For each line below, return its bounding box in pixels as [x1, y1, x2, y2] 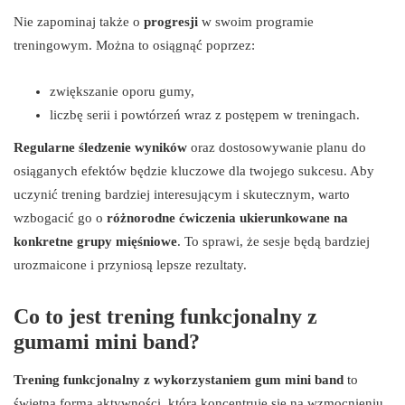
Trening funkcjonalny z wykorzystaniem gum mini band [14, 372, 344, 387]
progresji [144, 14, 198, 29]
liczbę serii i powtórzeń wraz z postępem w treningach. [50, 107, 360, 122]
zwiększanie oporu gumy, [50, 83, 194, 99]
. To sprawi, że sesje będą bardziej [177, 233, 370, 249]
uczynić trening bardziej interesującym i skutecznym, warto [14, 186, 350, 202]
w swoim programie [198, 14, 314, 29]
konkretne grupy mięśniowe [14, 233, 177, 249]
